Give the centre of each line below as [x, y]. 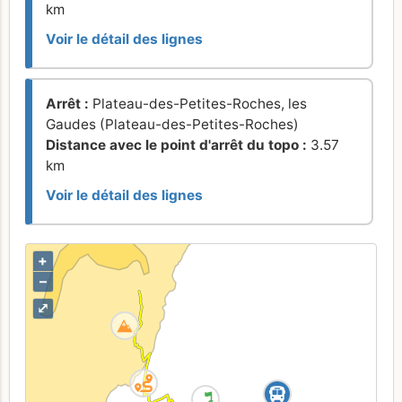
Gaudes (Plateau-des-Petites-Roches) [172, 124]
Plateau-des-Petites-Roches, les [200, 103]
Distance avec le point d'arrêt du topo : [178, 144]
